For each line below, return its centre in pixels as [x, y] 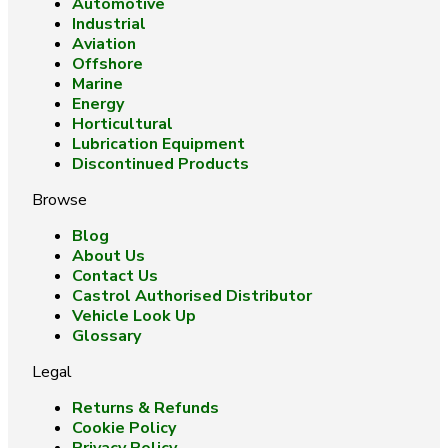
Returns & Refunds [145, 408]
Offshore [107, 64]
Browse [59, 200]
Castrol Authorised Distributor [192, 296]
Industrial [109, 24]
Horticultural [122, 124]
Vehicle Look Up [134, 316]
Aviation [104, 44]
